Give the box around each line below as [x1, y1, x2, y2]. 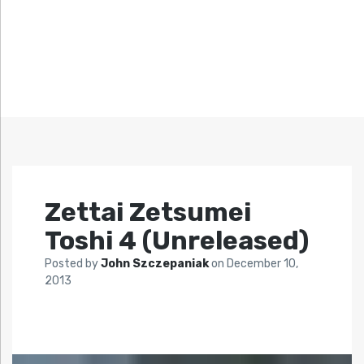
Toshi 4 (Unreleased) [45, 225, 309, 257]
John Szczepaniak [101, 257, 211, 271]
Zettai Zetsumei [45, 197, 251, 228]
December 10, [227, 257, 298, 271]
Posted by [45, 257, 101, 271]
